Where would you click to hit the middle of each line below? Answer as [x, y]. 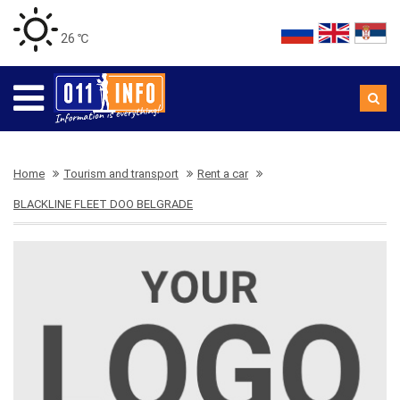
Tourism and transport [121, 174]
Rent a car [223, 174]
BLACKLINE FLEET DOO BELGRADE [103, 204]
